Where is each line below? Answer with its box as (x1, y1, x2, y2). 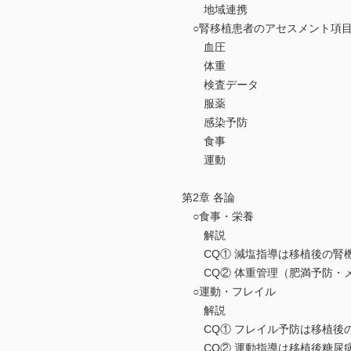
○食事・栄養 (182, 210, 254, 223)
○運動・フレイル (182, 285, 276, 299)
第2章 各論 (182, 191, 235, 204)
